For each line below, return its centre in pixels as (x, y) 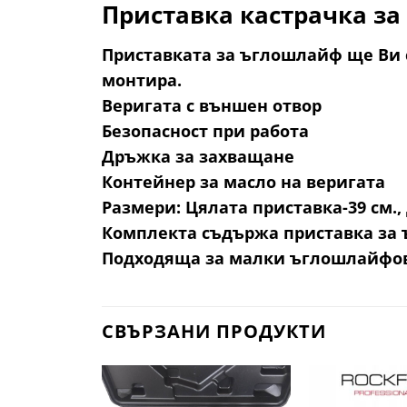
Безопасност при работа (205, 131)
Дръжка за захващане (198, 157)
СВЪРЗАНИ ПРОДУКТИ (214, 332)
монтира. (142, 80)
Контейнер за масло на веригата (243, 182)
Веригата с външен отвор (212, 106)
